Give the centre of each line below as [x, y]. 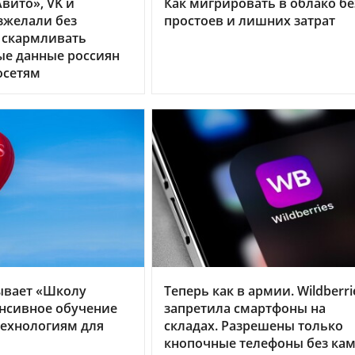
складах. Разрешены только [254, 326]
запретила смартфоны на [245, 309]
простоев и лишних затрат [250, 20]
